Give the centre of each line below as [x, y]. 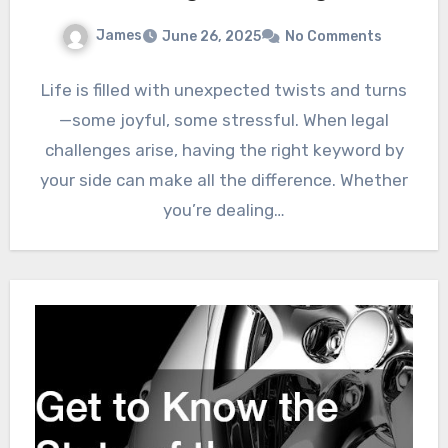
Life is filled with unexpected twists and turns [224, 89]
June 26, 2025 [211, 36]
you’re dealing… [224, 209]
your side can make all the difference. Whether [224, 179]
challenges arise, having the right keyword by [224, 149]
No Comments [333, 36]
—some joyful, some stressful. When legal [224, 119]
